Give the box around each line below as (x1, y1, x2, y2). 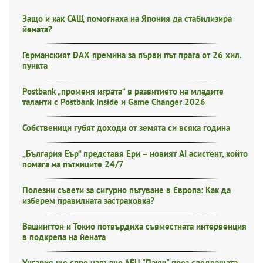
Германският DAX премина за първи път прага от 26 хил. (22, 49, 241, 60)
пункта (22, 60, 48, 71)
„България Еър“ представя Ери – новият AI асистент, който (22, 148, 248, 159)
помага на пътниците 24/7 (22, 159, 124, 170)
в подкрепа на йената (22, 231, 106, 242)
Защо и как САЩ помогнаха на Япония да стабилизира (22, 13, 232, 24)
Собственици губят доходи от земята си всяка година (22, 122, 230, 133)
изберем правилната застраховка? (22, 195, 154, 206)
